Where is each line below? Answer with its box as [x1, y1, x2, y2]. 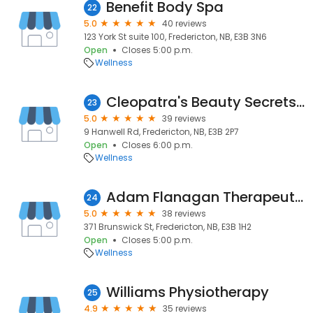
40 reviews [162, 17, 207, 29]
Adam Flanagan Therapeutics [295, 187, 303, 207]
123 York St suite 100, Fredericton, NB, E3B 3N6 [84, 31, 267, 43]
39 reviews [162, 112, 206, 124]
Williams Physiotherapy [106, 282, 269, 302]
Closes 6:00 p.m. [122, 139, 193, 151]
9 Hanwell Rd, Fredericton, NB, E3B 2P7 [84, 126, 239, 138]
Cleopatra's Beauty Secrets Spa [296, 92, 305, 112]
